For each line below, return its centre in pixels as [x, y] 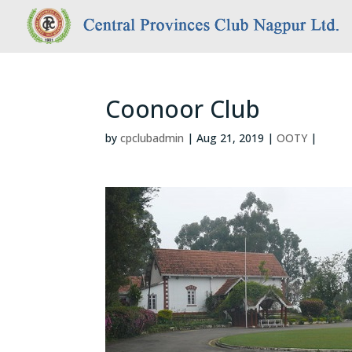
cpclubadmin [152, 138]
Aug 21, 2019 [231, 138]
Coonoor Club [183, 109]
